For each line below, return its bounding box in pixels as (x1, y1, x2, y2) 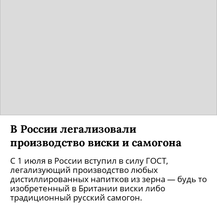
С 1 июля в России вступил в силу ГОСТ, (10, 155, 168, 166)
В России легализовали (10, 122, 136, 136)
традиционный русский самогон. (10, 192, 142, 203)
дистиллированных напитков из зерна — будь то (10, 173, 207, 185)
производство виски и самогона (10, 135, 182, 149)
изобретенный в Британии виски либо (10, 183, 165, 194)
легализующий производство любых (10, 164, 158, 175)
